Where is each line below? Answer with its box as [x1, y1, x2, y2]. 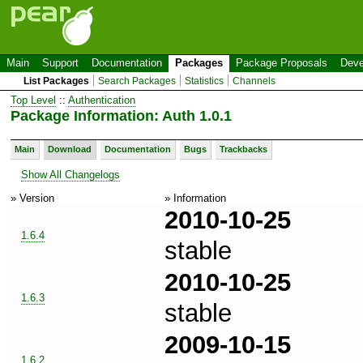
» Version [11, 191, 54, 204]
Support [42, 57, 79, 69]
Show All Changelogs [21, 168, 120, 181]
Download [48, 143, 92, 154]
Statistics [185, 75, 224, 87]
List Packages [23, 75, 90, 87]
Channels [233, 75, 276, 87]
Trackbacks [220, 143, 267, 154]
